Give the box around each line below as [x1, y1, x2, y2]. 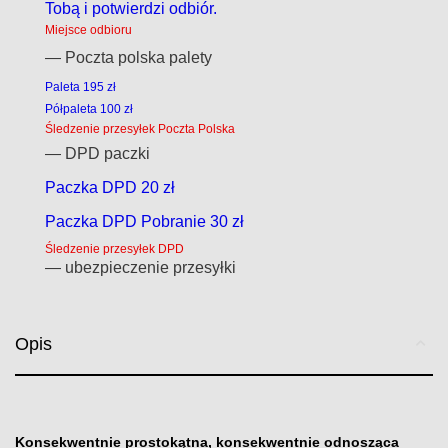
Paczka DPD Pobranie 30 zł [45, 213, 245, 230]
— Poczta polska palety [45, 49, 213, 66]
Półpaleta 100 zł [45, 102, 134, 116]
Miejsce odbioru [45, 23, 133, 37]
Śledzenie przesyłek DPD [45, 242, 185, 256]
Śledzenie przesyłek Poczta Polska [45, 122, 236, 136]
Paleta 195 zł [45, 80, 117, 94]
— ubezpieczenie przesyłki [45, 259, 237, 276]
